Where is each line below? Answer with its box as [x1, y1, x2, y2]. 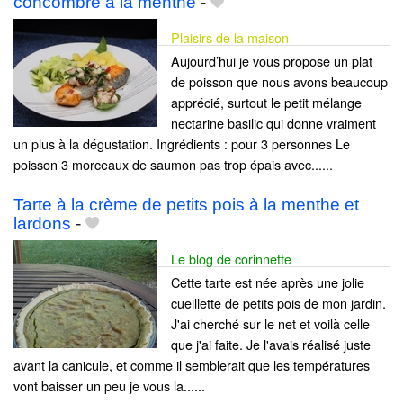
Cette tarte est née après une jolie [171, 272, 364, 291]
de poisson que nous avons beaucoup [171, 71, 388, 91]
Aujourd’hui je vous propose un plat [171, 50, 372, 70]
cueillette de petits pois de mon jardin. [171, 292, 386, 312]
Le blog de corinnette [171, 248, 291, 268]
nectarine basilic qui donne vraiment [171, 112, 376, 132]
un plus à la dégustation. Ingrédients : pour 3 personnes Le [13, 133, 350, 153]
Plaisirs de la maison [171, 27, 289, 47]
